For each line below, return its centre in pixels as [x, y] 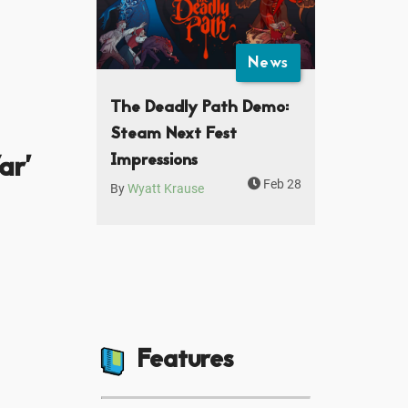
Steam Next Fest [173, 134]
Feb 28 [281, 184]
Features [185, 361]
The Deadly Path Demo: [199, 107]
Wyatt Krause [166, 189]
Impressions [154, 160]
